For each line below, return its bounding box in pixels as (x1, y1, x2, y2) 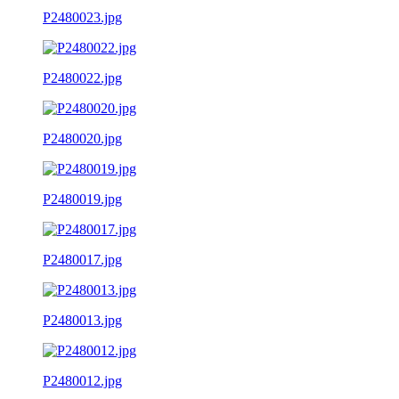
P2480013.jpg (43, 312, 122, 328)
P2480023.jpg (43, 9, 122, 25)
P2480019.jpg (43, 191, 122, 207)
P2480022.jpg (43, 69, 122, 85)
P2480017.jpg (43, 251, 122, 267)
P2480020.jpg (43, 130, 122, 146)
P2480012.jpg (43, 372, 122, 388)
